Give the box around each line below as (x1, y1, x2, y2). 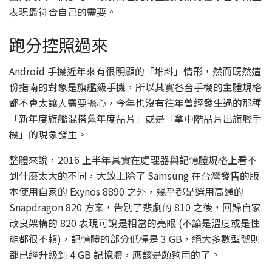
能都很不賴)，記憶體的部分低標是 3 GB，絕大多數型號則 (9, 231, 260, 246)
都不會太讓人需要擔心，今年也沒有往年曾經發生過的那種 (9, 95, 262, 110)
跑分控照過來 (9, 32, 107, 56)
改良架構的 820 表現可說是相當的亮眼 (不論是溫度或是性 (9, 216, 260, 231)
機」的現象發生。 (9, 127, 87, 142)
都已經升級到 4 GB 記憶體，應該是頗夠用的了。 (9, 247, 220, 262)
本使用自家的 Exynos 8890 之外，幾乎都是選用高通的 (9, 184, 243, 199)
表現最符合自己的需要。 (9, 4, 116, 19)
